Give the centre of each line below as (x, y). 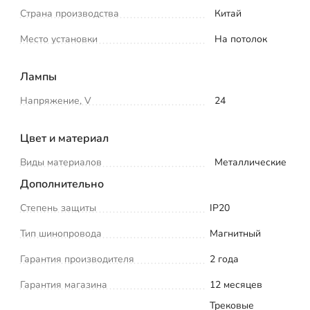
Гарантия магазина (64, 284)
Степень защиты (58, 208)
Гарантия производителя (77, 259)
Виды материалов (61, 162)
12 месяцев (236, 284)
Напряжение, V (56, 100)
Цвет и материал (64, 138)
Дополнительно (62, 184)
